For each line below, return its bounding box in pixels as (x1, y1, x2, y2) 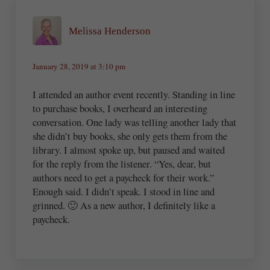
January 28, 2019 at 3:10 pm (33, 61, 126, 72)
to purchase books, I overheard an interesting (33, 101, 208, 115)
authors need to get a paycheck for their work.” (33, 170, 215, 184)
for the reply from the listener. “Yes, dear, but (33, 156, 212, 171)
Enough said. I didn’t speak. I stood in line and (33, 184, 215, 198)
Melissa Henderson (69, 25, 151, 37)
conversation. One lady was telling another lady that (33, 115, 237, 129)
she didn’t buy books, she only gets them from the (33, 128, 228, 143)
